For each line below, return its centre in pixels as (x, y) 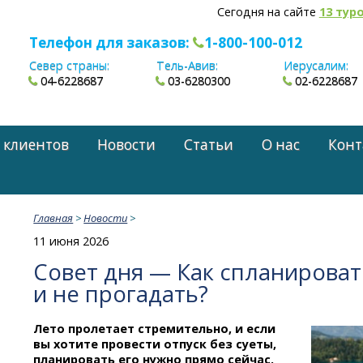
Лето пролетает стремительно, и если (155, 328)
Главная (53, 218)
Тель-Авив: (188, 66)
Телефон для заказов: (111, 43)
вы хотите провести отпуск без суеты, (155, 344)
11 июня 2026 (71, 241)
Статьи (209, 144)
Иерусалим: (316, 66)
